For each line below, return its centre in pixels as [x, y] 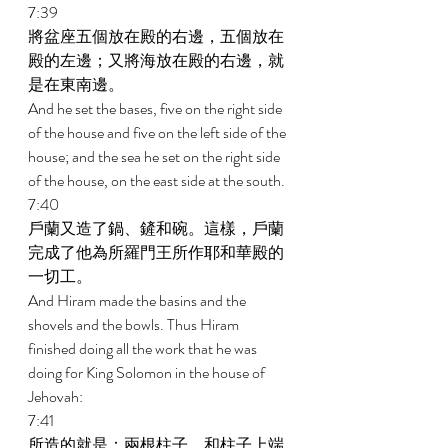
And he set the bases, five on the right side [156, 108]
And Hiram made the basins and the [138, 300]
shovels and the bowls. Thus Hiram [135, 324]
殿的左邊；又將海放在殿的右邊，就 [156, 60]
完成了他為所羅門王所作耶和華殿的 [156, 252]
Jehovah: [57, 396]
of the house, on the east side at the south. [158, 180]
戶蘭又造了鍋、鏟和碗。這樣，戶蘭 [156, 228]
